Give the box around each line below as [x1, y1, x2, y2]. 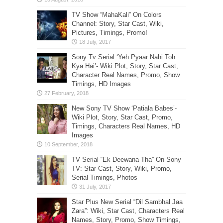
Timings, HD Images [72, 80, 131, 88]
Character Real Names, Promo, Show [72, 71, 180, 79]
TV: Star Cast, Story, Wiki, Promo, [72, 165, 172, 172]
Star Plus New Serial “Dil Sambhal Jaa [72, 198, 183, 206]
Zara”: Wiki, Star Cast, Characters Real [72, 207, 185, 215]
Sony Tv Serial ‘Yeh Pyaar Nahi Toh [72, 53, 175, 61]
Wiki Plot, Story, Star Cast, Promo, [72, 113, 173, 121]
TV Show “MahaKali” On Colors [72, 11, 162, 18]
